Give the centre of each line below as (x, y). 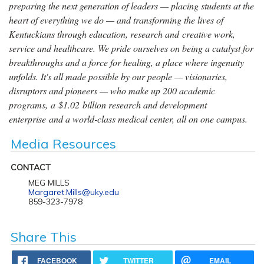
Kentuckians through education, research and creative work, (122, 34)
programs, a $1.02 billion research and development (108, 104)
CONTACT (30, 167)
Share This (43, 237)
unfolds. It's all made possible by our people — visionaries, (118, 76)
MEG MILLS (49, 182)
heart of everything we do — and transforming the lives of (116, 19)
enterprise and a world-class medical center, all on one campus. (128, 118)
